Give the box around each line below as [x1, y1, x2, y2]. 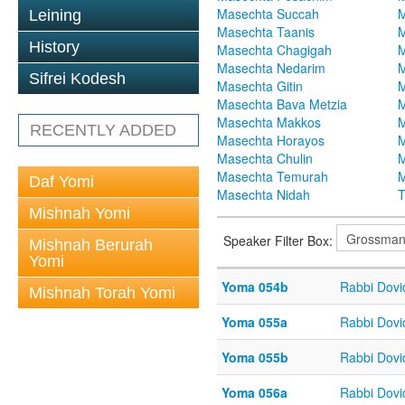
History [29, 38, 80, 56]
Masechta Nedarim [217, 59, 325, 78]
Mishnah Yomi [29, 204, 130, 222]
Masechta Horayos [217, 131, 325, 150]
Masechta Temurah [217, 167, 328, 186]
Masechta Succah [217, 5, 319, 24]
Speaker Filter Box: [223, 231, 336, 250]
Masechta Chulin [217, 149, 313, 168]
